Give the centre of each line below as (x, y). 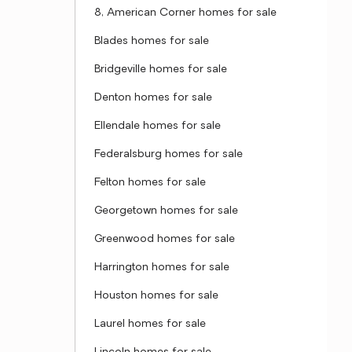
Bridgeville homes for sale (161, 70)
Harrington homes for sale (162, 268)
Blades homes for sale (152, 41)
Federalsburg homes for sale (169, 154)
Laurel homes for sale (150, 324)
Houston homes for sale (156, 296)
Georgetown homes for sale (166, 211)
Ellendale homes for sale (158, 126)
